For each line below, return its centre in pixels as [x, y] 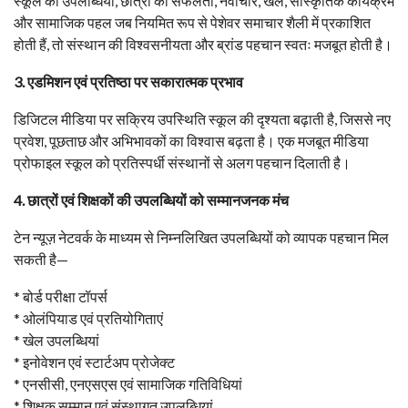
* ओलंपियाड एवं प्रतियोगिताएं [88, 319]
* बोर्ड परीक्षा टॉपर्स [61, 297]
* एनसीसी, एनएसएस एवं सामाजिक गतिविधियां [128, 384]
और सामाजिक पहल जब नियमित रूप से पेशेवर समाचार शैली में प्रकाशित [192, 23]
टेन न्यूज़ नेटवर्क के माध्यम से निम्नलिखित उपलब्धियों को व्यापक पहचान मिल [201, 238]
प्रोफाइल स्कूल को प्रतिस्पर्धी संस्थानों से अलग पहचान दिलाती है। [182, 163]
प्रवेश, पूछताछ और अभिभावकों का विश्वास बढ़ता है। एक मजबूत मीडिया [191, 141]
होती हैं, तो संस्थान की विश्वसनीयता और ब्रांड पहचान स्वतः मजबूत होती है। [203, 45]
